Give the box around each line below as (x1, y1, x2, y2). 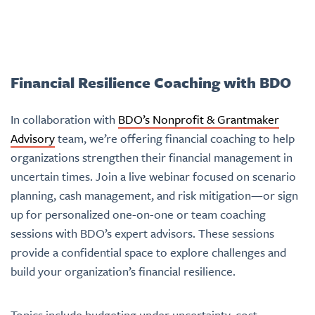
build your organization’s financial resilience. (11, 262, 236, 280)
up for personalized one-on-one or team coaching (11, 205, 266, 223)
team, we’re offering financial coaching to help (55, 129, 295, 147)
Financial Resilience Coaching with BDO (11, 72, 291, 93)
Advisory (11, 129, 55, 147)
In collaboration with (11, 110, 118, 128)
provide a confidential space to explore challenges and (11, 243, 286, 261)
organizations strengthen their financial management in (11, 148, 292, 166)
